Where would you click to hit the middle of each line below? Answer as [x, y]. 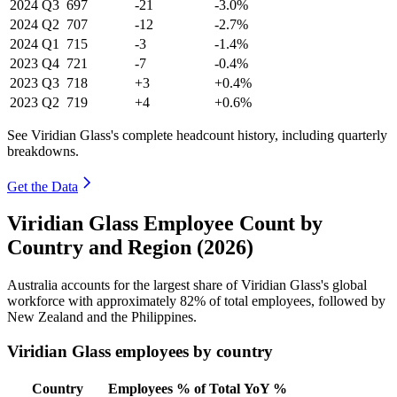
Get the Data [43, 186]
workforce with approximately [93, 301]
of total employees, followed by [296, 301]
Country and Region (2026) [130, 248]
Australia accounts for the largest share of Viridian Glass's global [187, 285]
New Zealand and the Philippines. [102, 317]
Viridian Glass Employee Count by [165, 224]
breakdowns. [43, 151]
